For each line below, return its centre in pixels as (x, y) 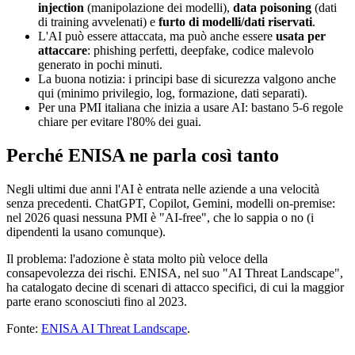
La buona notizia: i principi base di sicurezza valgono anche (187, 79)
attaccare (63, 51)
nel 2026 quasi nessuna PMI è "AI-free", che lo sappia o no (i (160, 218)
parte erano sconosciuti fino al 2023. (97, 302)
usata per (301, 36)
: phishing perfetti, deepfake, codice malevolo (200, 51)
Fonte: (24, 329)
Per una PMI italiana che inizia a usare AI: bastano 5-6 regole (191, 108)
